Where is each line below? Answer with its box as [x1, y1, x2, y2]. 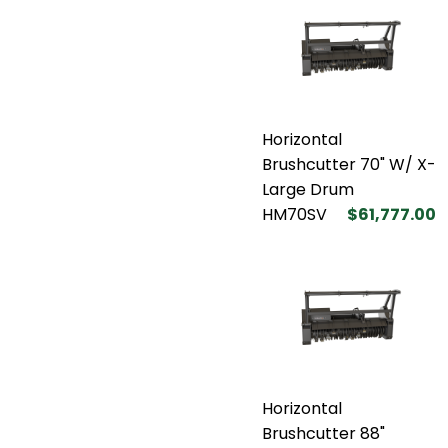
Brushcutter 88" [262, 421, 385, 445]
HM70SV [262, 202, 327, 226]
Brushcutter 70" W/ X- [262, 152, 436, 176]
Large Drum [262, 177, 354, 201]
